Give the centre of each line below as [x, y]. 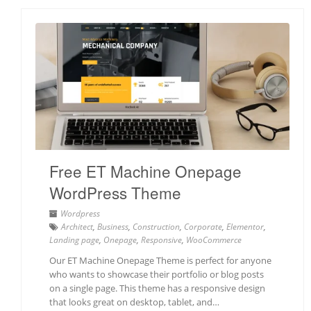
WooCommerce [214, 240]
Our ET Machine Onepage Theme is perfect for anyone [160, 261]
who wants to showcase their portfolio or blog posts [157, 275]
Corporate [203, 227]
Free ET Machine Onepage [145, 171]
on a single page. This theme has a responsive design [157, 288]
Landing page [74, 240]
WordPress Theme [115, 193]
